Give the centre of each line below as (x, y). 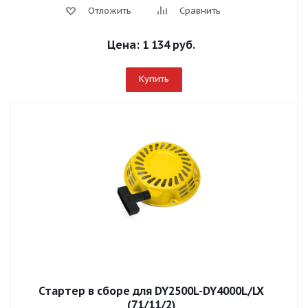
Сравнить (200, 11)
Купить (154, 79)
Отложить (110, 11)
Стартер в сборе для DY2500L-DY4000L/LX (151, 291)
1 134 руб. (169, 45)
